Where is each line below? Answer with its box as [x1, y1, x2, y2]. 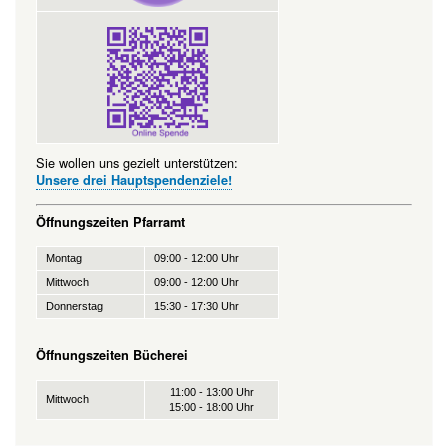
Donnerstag [46, 300, 103, 313]
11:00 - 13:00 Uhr [169, 385, 254, 398]
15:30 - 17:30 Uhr [154, 300, 239, 313]
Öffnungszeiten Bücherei [36, 346, 188, 365]
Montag [46, 252, 106, 265]
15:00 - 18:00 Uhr [169, 400, 254, 413]
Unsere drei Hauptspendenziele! [36, 171, 232, 190]
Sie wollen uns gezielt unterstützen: [36, 153, 238, 173]
